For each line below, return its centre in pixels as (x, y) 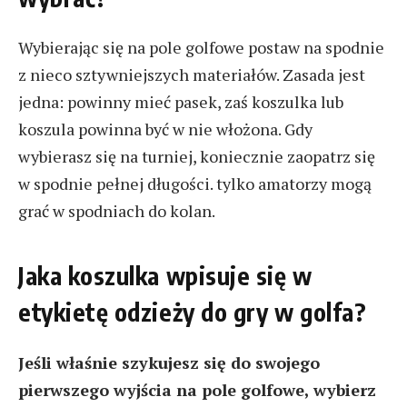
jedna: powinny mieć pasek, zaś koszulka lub (181, 102)
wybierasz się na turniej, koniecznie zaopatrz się (197, 157)
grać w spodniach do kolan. (118, 211)
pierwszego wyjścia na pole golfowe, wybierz (197, 389)
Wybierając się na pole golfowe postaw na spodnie (201, 48)
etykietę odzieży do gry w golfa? (193, 312)
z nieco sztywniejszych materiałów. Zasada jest (192, 75)
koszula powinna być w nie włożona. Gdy (165, 129)
